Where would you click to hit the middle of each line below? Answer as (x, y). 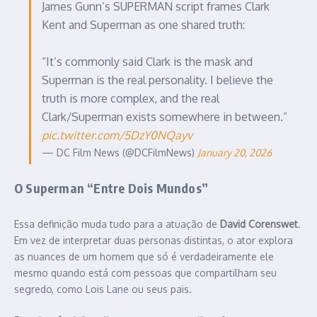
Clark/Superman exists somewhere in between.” (165, 116)
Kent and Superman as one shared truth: (143, 24)
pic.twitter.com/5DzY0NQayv (117, 135)
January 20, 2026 (235, 152)
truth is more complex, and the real (131, 98)
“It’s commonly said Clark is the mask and (147, 61)
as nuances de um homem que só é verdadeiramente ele (144, 256)
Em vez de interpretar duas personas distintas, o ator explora (154, 240)
